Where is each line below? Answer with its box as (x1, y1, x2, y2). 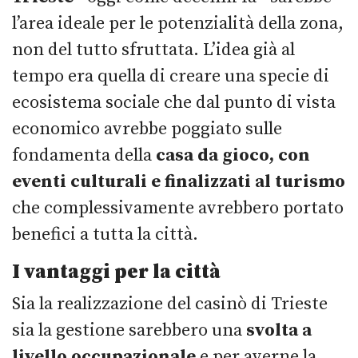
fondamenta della (12, 144, 156, 166)
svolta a (246, 319, 312, 341)
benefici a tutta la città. (12, 223, 202, 245)
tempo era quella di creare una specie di (12, 65, 329, 87)
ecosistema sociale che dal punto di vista (12, 91, 336, 113)
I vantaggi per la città (12, 259, 225, 284)
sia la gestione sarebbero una (12, 319, 246, 341)
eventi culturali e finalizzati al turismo (12, 170, 345, 193)
